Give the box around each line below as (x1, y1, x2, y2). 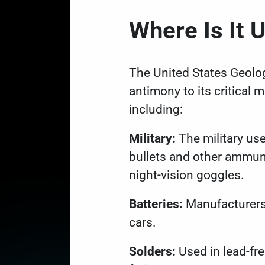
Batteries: (129, 197, 183, 211)
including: (129, 102, 186, 117)
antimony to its (129, 84, 214, 98)
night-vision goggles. (129, 168, 247, 182)
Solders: (129, 244, 176, 258)
